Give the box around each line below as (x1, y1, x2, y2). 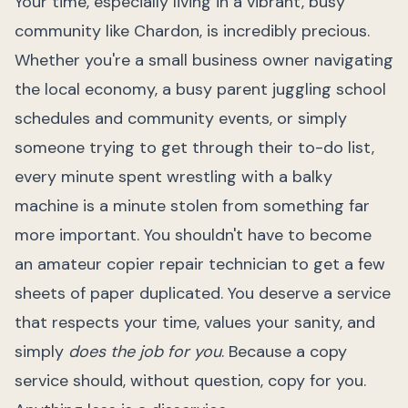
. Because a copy (221, 341, 347, 362)
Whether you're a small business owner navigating (15, 49, 393, 71)
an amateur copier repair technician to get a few (15, 253, 385, 275)
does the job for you (68, 341, 221, 362)
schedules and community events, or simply (15, 107, 347, 129)
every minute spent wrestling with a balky (15, 166, 332, 188)
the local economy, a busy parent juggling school (15, 78, 386, 100)
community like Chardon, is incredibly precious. (15, 20, 370, 42)
